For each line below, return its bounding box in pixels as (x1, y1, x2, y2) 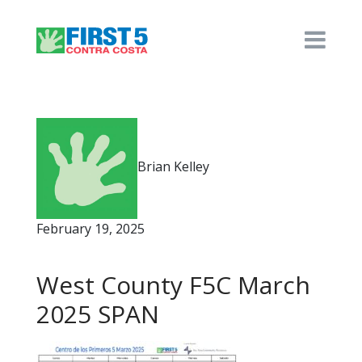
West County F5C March (36, 268, 310, 301)
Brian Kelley (137, 158, 209, 175)
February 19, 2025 (36, 220, 145, 238)
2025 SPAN (36, 297, 159, 330)
